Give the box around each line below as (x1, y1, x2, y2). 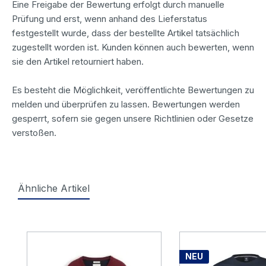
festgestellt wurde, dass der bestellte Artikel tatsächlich (12, 27, 239, 39)
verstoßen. (12, 126, 56, 138)
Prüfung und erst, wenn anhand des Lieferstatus (12, 12, 207, 24)
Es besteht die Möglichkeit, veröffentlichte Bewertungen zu (12, 84, 254, 96)
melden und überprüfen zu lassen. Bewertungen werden (12, 98, 240, 110)
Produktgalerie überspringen (26, 217, 156, 230)
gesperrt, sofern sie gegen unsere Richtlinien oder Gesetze (12, 112, 254, 124)
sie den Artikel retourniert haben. (12, 55, 144, 67)
